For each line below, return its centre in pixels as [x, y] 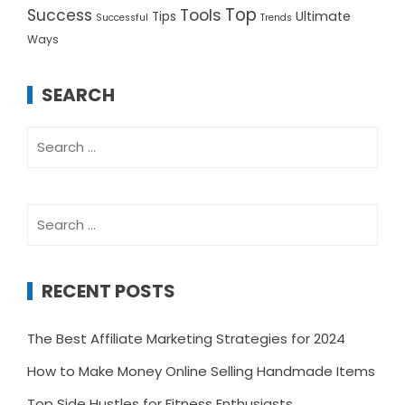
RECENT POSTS [108, 292]
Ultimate [323, 17]
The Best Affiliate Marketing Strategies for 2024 [186, 339]
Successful [122, 18]
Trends [276, 18]
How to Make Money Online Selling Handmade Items [201, 372]
